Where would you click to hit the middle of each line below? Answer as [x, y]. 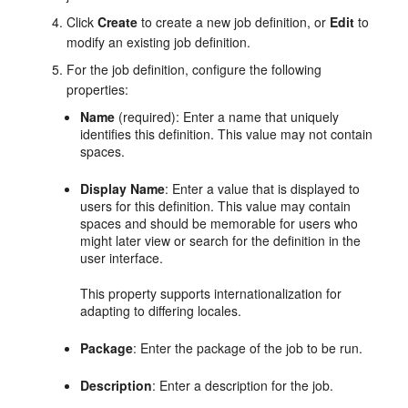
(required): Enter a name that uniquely [227, 117]
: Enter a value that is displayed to [263, 189]
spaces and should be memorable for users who [219, 223]
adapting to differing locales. [161, 311]
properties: [98, 89]
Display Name [123, 189]
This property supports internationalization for [211, 293]
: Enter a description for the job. [243, 385]
